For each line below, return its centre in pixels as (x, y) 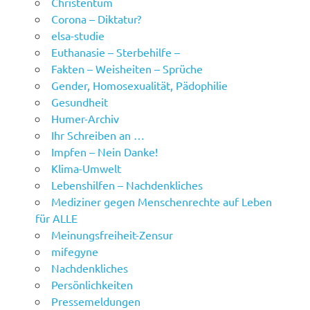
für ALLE (57, 218)
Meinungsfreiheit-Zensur (112, 235)
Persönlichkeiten (92, 285)
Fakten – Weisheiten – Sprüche (127, 69)
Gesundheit (80, 102)
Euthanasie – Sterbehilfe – (116, 52)
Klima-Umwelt (86, 168)
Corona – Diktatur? (97, 19)
